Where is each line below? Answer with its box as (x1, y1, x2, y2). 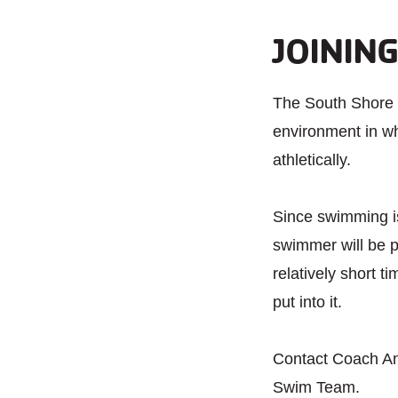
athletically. (273, 151, 351, 169)
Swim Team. (273, 378, 360, 396)
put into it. (273, 293, 342, 311)
